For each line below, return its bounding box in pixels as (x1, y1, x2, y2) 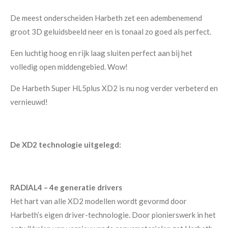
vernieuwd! (10, 97, 48, 106)
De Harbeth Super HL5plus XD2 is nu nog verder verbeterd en (10, 83, 218, 93)
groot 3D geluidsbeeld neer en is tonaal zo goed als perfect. (10, 26, 211, 36)
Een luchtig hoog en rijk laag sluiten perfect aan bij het (10, 48, 192, 58)
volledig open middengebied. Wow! (10, 62, 128, 71)
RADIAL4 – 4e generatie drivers (10, 182, 122, 192)
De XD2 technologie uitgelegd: (10, 139, 121, 149)
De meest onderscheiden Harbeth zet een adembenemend (10, 13, 202, 22)
